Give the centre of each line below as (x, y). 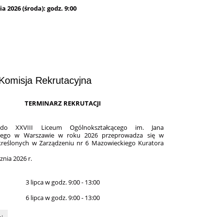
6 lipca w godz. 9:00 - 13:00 (63, 198)
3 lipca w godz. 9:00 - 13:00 (63, 182)
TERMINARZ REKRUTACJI (63, 103)
